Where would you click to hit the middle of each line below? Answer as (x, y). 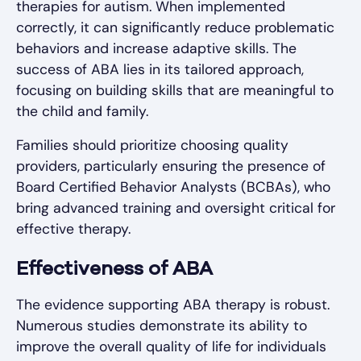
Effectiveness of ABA (114, 270)
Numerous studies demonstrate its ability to (162, 325)
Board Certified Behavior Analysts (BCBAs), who (173, 187)
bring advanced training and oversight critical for (176, 207)
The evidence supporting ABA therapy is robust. (173, 304)
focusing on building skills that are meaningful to (175, 90)
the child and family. (82, 111)
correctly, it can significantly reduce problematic (175, 27)
